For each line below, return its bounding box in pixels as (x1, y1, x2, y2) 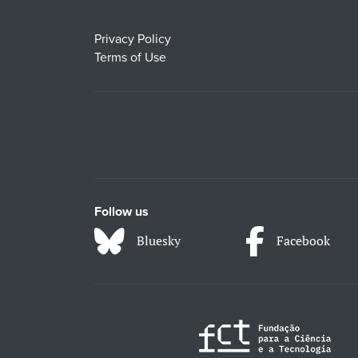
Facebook (276, 231, 331, 249)
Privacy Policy (93, 30, 171, 47)
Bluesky (136, 231, 181, 249)
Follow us (93, 203, 149, 220)
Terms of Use (93, 49, 166, 66)
